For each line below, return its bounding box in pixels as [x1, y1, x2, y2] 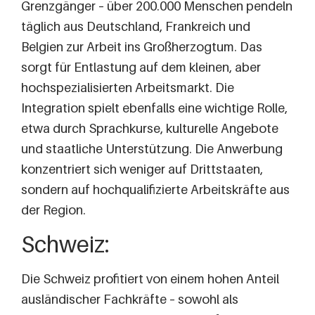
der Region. [21, 202, 86, 218]
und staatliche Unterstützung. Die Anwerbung [21, 141, 283, 157]
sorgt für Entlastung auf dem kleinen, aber [21, 60, 261, 75]
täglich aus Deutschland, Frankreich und [21, 19, 250, 34]
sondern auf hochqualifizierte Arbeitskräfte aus [21, 182, 290, 198]
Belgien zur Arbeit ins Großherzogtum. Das [21, 39, 262, 55]
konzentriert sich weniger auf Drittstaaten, [21, 162, 263, 177]
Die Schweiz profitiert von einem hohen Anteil [21, 271, 279, 286]
